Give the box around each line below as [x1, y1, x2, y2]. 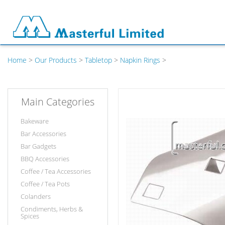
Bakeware [21, 117, 49, 126]
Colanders [21, 192, 51, 201]
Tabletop [85, 55, 112, 65]
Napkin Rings [120, 55, 160, 65]
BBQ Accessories [21, 154, 69, 163]
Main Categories [21, 95, 94, 108]
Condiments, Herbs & [21, 204, 83, 213]
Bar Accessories [21, 129, 66, 138]
